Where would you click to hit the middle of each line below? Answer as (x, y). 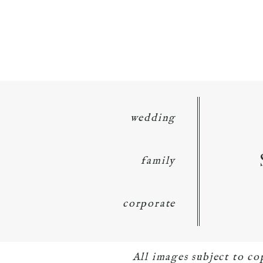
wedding (153, 118)
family (159, 161)
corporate (149, 204)
